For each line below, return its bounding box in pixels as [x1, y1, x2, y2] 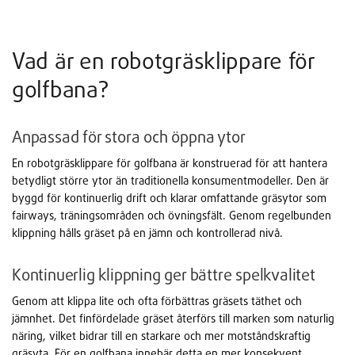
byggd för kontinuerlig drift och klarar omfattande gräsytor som [12, 190, 326, 204]
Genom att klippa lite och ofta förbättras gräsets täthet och [12, 293, 302, 307]
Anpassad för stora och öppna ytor [12, 126, 246, 147]
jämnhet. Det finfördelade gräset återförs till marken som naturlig [12, 311, 334, 325]
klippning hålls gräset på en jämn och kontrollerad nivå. [12, 225, 283, 239]
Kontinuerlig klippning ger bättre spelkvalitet [12, 264, 315, 284]
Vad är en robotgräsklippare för [12, 46, 315, 74]
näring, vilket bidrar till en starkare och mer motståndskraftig [12, 328, 311, 342]
